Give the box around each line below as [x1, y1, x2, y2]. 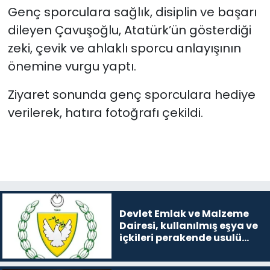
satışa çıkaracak [119, 243, 207, 257]
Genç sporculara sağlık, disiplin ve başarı [7, 4, 257, 21]
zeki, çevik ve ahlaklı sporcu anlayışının [7, 40, 241, 57]
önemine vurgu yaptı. [7, 58, 136, 75]
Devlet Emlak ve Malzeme [119, 207, 249, 221]
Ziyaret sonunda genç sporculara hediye [7, 86, 256, 104]
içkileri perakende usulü [119, 231, 242, 245]
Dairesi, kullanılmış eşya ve [119, 219, 258, 233]
